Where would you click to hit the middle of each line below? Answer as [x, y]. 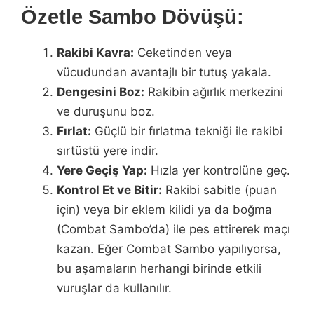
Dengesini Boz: [101, 91]
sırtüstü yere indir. [108, 150]
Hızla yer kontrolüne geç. [219, 170]
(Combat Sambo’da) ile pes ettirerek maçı [173, 229]
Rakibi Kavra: [95, 52]
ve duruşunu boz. [106, 111]
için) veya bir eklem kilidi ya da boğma [164, 209]
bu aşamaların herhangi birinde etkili [159, 268]
